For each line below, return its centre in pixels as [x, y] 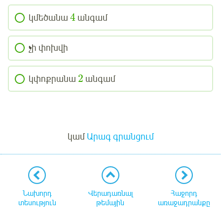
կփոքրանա [53, 79]
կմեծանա [49, 18]
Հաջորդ [184, 194]
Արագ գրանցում [120, 136]
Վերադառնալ [110, 194]
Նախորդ [37, 194]
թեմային [110, 203]
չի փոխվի [48, 48]
